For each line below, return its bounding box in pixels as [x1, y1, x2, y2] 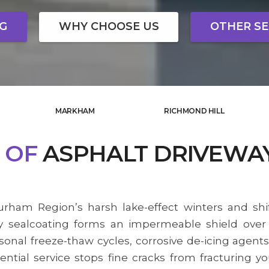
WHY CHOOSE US [58, 20, 159, 34]
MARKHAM [55, 106, 95, 115]
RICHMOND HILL [164, 106, 225, 115]
